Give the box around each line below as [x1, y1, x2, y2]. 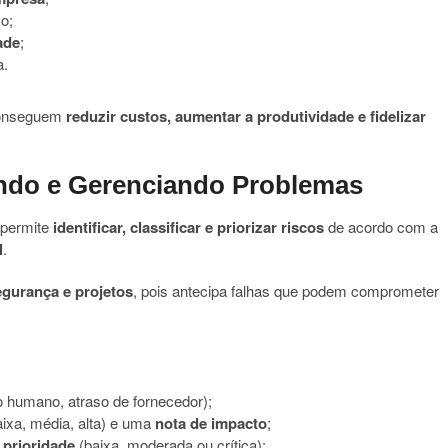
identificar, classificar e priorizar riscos [53, 216, 324, 238]
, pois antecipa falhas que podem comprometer [133, 280, 439, 301]
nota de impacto [155, 412, 267, 434]
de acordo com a [324, 216, 438, 237]
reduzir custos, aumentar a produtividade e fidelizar [66, 105, 426, 127]
